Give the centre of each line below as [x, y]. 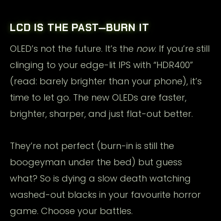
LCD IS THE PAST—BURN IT [80, 27]
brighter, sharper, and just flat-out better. [101, 113]
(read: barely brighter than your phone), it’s [106, 81]
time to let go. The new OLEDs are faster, [98, 97]
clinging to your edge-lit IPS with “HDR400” [101, 65]
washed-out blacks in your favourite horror [105, 194]
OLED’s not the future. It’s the [73, 48]
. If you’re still [182, 48]
